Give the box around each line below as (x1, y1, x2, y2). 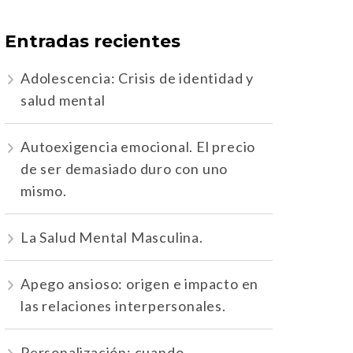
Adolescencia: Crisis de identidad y (20, 69, 254, 87)
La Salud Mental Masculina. (20, 229, 203, 247)
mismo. (20, 182, 67, 200)
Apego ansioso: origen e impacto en (20, 275, 259, 293)
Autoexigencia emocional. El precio (20, 138, 256, 156)
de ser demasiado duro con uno (20, 160, 229, 178)
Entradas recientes (5, 31, 180, 53)
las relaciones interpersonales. (20, 297, 226, 315)
